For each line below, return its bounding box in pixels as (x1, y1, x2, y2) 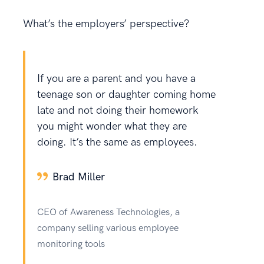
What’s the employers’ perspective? (23, 17, 189, 30)
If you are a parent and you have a (37, 72, 196, 85)
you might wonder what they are (37, 120, 187, 133)
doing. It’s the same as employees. (37, 136, 197, 148)
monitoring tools (37, 238, 105, 250)
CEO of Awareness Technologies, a (37, 206, 180, 218)
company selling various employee (37, 222, 179, 234)
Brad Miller (52, 170, 108, 183)
